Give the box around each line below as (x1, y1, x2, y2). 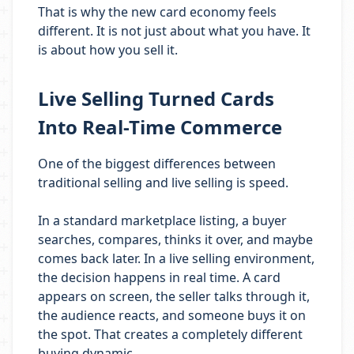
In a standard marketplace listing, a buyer (38, 212, 287, 229)
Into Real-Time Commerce (38, 114, 282, 140)
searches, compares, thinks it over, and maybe (38, 231, 313, 248)
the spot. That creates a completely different (38, 326, 303, 343)
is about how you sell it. (38, 41, 178, 58)
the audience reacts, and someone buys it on (38, 307, 306, 324)
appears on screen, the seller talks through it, (38, 288, 310, 305)
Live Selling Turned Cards (38, 85, 274, 111)
